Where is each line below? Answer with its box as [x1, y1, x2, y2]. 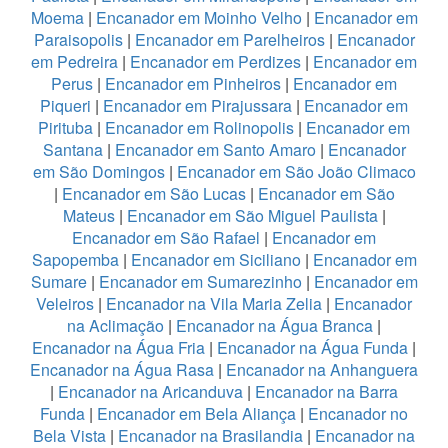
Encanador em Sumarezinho [98, 269, 302, 293]
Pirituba [38, 115, 93, 139]
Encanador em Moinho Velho [95, 5, 306, 29]
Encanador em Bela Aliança [97, 401, 300, 425]
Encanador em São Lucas [61, 181, 246, 205]
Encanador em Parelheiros [134, 27, 325, 51]
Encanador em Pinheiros [105, 71, 281, 95]
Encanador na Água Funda [217, 335, 408, 359]
